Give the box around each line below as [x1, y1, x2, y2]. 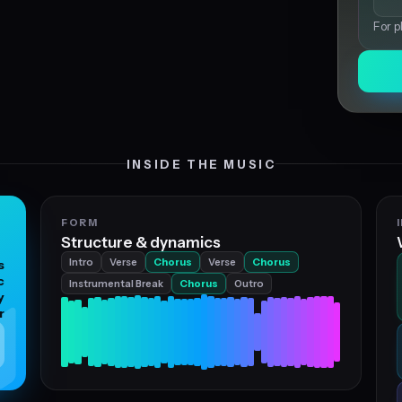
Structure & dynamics [61, 233, 222, 251]
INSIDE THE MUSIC [126, 157, 276, 171]
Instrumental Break [69, 277, 164, 290]
